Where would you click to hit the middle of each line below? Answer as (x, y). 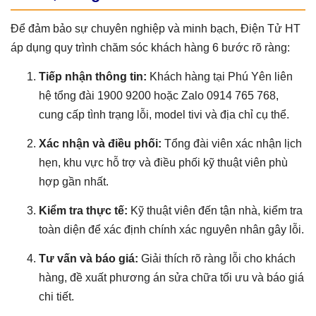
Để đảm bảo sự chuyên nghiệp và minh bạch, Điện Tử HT (156, 28)
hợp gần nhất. (74, 181)
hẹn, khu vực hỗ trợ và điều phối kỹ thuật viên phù (163, 162)
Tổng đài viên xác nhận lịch (232, 143)
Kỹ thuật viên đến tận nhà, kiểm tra (215, 210)
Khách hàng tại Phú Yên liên (220, 76)
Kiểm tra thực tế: (83, 210)
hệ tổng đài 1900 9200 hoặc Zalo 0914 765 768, (159, 95)
